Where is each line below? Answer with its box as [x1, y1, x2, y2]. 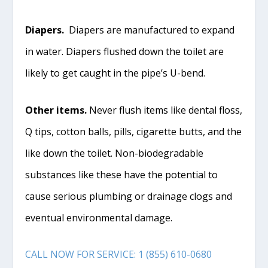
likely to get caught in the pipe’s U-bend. [25, 66, 206, 80]
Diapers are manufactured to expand [64, 23, 235, 36]
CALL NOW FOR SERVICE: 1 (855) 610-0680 [25, 248, 212, 261]
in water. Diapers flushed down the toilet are [25, 44, 224, 58]
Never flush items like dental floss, [87, 103, 243, 117]
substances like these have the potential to [25, 167, 218, 181]
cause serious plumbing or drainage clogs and [25, 189, 233, 203]
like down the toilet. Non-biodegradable [25, 146, 204, 160]
